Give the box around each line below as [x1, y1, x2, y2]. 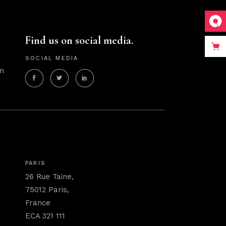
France [25, 198, 51, 207]
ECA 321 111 [25, 211, 66, 220]
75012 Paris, [25, 185, 70, 194]
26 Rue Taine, [25, 172, 74, 181]
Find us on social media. [25, 34, 134, 47]
